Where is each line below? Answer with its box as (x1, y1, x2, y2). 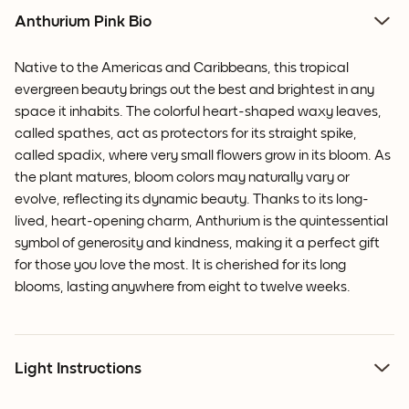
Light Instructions (15, 361, 142, 378)
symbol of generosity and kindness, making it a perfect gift (15, 236, 380, 251)
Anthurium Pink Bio (15, 14, 152, 31)
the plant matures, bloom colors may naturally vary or (15, 170, 350, 185)
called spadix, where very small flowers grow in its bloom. (15, 148, 374, 163)
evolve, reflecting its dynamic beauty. (15, 192, 250, 207)
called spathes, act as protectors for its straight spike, (15, 126, 357, 142)
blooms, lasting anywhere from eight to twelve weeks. (15, 279, 355, 295)
